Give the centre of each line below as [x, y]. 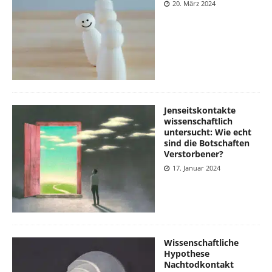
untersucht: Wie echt [208, 132]
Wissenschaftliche [201, 243]
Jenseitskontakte [200, 110]
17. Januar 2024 [196, 168]
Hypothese [187, 254]
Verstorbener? [194, 154]
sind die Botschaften [207, 143]
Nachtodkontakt [199, 265]
